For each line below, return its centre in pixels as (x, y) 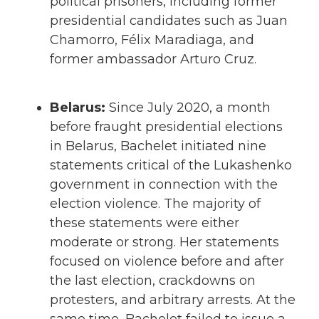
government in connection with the (164, 184)
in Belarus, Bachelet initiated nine (158, 146)
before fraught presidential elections (166, 126)
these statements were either (145, 223)
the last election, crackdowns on (153, 280)
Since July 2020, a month (188, 107)
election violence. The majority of (155, 203)
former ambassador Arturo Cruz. (153, 59)
